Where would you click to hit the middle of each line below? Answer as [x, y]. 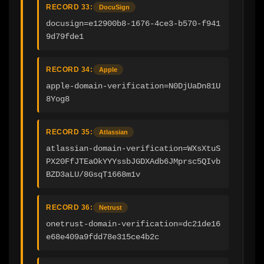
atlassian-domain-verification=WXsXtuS [133, 149]
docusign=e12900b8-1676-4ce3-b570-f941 [133, 24]
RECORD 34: [69, 70]
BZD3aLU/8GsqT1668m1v [93, 175]
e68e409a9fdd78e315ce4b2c [103, 237]
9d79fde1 [65, 37]
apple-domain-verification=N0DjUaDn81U [133, 86]
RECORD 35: [69, 132]
